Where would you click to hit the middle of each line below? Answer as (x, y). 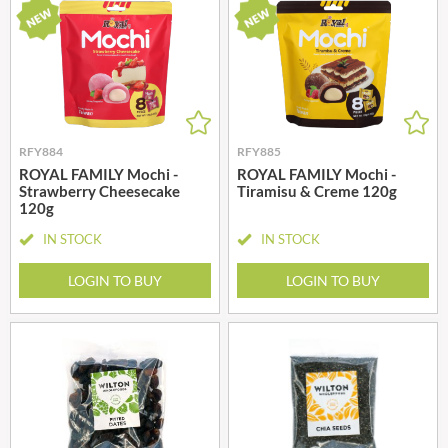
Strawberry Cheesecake (99, 190)
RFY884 (41, 151)
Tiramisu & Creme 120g (317, 190)
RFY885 (259, 151)
